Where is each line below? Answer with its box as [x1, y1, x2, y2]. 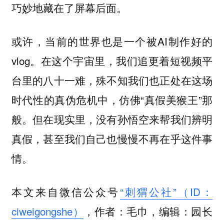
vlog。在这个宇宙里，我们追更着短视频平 [11, 53, 213, 68]
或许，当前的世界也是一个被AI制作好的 [11, 33, 213, 49]
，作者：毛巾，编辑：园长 [83, 203, 213, 218]
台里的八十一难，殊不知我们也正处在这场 [11, 72, 213, 88]
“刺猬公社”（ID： [119, 183, 213, 199]
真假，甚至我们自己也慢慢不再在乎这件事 [11, 131, 213, 146]
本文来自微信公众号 [11, 183, 120, 199]
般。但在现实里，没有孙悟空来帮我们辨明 [11, 111, 213, 127]
